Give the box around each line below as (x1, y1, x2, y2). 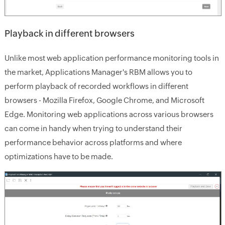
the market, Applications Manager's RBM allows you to (4, 67, 192, 76)
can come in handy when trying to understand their (4, 124, 182, 133)
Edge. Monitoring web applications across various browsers (4, 109, 213, 119)
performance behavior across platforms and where (4, 138, 182, 147)
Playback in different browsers (4, 28, 135, 39)
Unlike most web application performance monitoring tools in (4, 53, 219, 62)
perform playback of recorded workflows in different (4, 81, 188, 90)
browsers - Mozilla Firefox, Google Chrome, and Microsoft (4, 95, 204, 104)
